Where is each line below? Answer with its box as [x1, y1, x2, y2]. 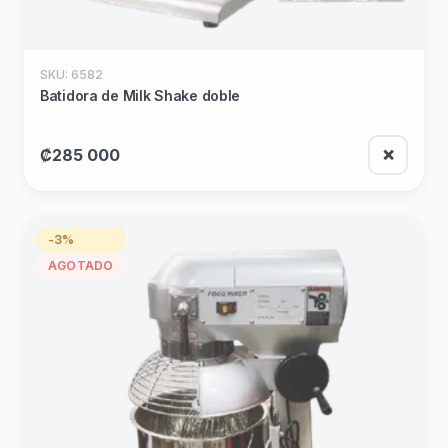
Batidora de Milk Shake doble [40, 86, 241, 104]
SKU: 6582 [40, 66, 103, 82]
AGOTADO [48, 258, 114, 274]
